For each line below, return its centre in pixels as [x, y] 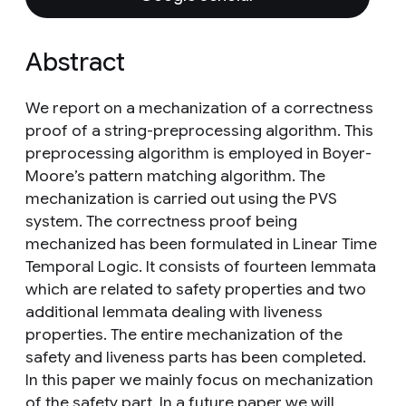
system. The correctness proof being [161, 221]
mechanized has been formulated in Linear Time [201, 244]
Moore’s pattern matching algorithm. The [175, 176]
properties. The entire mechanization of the [184, 334]
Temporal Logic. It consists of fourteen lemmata [201, 266]
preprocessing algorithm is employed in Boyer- [198, 153]
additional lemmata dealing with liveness [174, 312]
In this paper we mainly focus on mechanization [199, 380]
